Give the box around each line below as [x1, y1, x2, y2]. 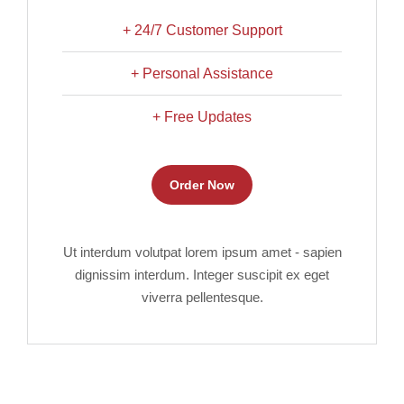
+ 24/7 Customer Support [122, 23, 282, 38]
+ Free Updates [152, 109, 252, 124]
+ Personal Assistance [131, 66, 273, 81]
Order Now [170, 178, 234, 192]
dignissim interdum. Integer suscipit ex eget [75, 267, 329, 282]
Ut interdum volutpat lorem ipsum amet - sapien [62, 244, 342, 260]
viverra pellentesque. [141, 289, 263, 305]
